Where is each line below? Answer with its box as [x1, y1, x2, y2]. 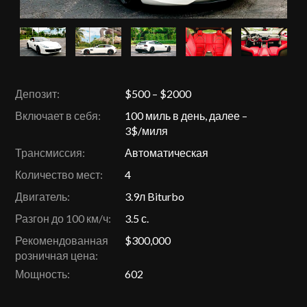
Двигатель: [15, 189, 71, 203]
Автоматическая [125, 145, 209, 159]
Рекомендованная [15, 233, 109, 247]
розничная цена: [15, 248, 99, 262]
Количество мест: [15, 167, 103, 181]
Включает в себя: [15, 108, 101, 122]
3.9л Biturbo [125, 189, 185, 203]
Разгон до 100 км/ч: [15, 211, 112, 225]
